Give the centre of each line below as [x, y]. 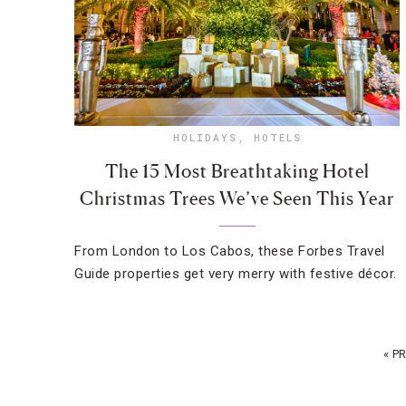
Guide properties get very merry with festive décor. [236, 274]
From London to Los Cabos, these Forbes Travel [230, 251]
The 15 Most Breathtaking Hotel [237, 171]
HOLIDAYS [205, 137]
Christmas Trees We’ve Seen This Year [237, 198]
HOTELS [277, 137]
